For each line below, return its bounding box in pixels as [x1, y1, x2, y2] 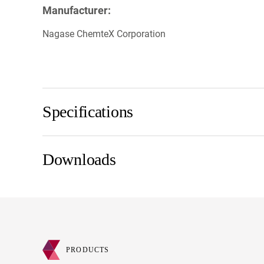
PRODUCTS [66, 246, 110, 255]
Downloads [42, 150, 116, 169]
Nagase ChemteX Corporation [42, 27, 166, 40]
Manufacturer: [42, 3, 111, 18]
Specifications [42, 103, 134, 121]
